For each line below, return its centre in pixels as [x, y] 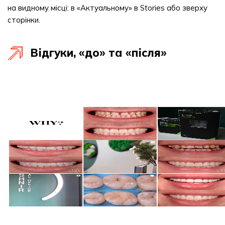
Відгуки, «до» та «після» [98, 53]
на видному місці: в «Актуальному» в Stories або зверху [107, 8]
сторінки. [24, 20]
